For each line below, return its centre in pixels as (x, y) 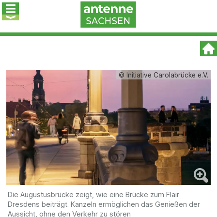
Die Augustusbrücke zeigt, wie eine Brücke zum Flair (94, 194)
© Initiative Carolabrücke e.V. (163, 75)
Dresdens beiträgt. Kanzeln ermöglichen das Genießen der (104, 204)
